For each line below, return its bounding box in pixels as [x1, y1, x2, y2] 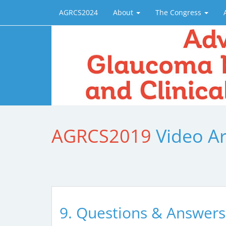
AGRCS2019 [51, 123, 156, 148]
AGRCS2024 [59, 8, 98, 17]
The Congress [155, 8, 203, 17]
